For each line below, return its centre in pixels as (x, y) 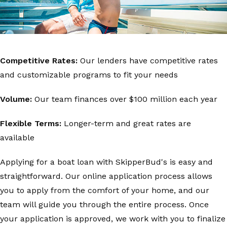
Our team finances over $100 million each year (125, 99)
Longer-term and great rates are (126, 123)
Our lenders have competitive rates (148, 61)
